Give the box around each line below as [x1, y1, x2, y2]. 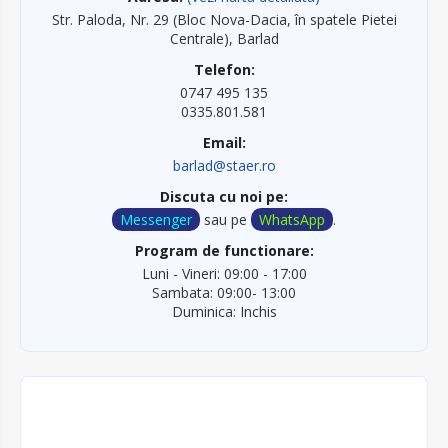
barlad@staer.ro [172, 156, 276, 176]
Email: [202, 133, 246, 153]
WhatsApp [259, 210, 325, 230]
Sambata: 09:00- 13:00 [152, 283, 296, 303]
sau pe [200, 210, 251, 230]
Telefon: [193, 60, 255, 80]
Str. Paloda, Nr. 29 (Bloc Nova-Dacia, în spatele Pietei [51, 10, 397, 30]
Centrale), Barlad [169, 29, 279, 49]
